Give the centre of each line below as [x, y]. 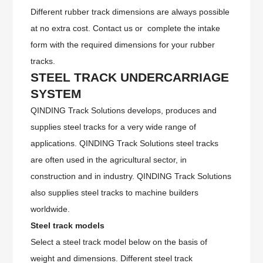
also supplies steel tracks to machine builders [115, 193]
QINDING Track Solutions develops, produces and [124, 111]
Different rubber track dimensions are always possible [130, 12]
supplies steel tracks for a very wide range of [114, 127]
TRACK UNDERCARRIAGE [152, 77]
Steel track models [68, 226]
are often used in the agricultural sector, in [109, 160]
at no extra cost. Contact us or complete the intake [126, 28]
